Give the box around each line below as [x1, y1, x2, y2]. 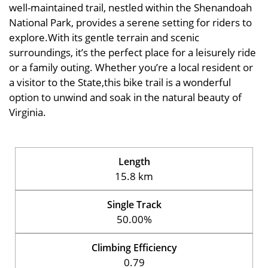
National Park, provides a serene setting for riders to [9, 16, 252, 29]
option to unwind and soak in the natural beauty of [9, 90, 242, 104]
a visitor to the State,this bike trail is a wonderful [9, 75, 231, 89]
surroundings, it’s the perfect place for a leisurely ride [9, 45, 256, 59]
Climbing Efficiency [91, 240, 177, 254]
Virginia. [9, 105, 46, 119]
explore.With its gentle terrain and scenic [9, 31, 199, 44]
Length [118, 154, 150, 168]
